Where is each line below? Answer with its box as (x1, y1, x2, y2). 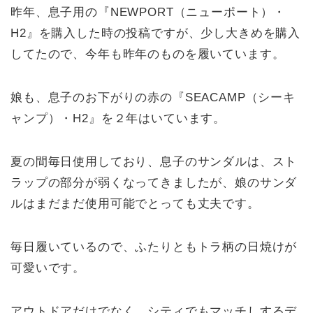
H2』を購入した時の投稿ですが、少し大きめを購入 (10, 26, 301, 40)
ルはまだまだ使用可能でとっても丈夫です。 (10, 196, 260, 210)
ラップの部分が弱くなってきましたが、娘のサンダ (10, 175, 298, 189)
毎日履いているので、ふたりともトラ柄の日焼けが (10, 240, 298, 254)
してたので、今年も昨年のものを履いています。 (10, 47, 285, 61)
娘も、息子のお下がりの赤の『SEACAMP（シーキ (10, 90, 296, 104)
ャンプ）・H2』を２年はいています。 (10, 111, 226, 125)
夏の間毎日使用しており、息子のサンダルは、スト (10, 154, 298, 168)
